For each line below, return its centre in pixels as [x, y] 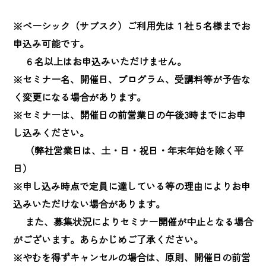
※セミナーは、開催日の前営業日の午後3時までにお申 [129, 115]
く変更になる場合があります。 [80, 97]
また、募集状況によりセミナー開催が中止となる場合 [133, 222]
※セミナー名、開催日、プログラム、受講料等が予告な [132, 79]
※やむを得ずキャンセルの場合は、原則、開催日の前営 [132, 257]
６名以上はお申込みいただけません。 [100, 61]
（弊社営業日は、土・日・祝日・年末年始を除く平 [128, 151]
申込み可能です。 [51, 44]
